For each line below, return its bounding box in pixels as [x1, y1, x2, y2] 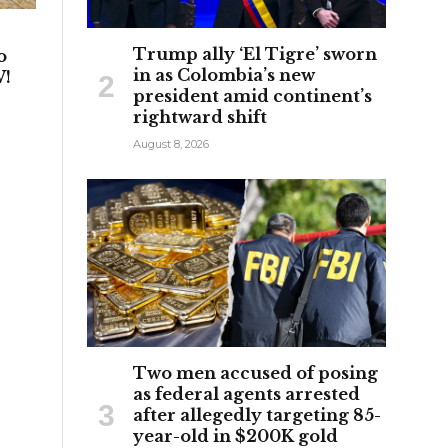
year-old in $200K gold [133, 425, 338, 446]
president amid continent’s [133, 85, 372, 106]
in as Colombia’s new [133, 64, 315, 85]
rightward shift [133, 106, 267, 127]
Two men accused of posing [133, 362, 378, 383]
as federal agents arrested [133, 383, 360, 404]
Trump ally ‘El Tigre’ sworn [133, 43, 377, 64]
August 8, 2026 [133, 136, 209, 151]
